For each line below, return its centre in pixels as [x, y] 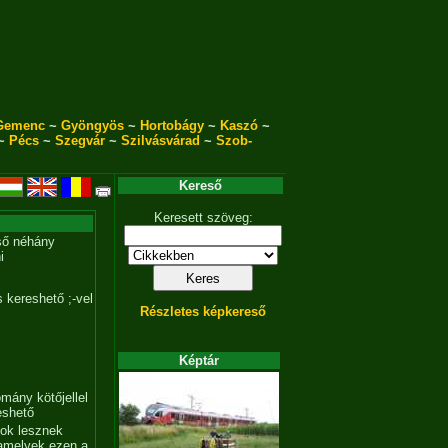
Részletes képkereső [203, 311]
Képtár [199, 360]
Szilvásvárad [160, 140]
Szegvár [79, 140]
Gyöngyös [92, 125]
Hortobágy [172, 125]
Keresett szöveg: [203, 217]
